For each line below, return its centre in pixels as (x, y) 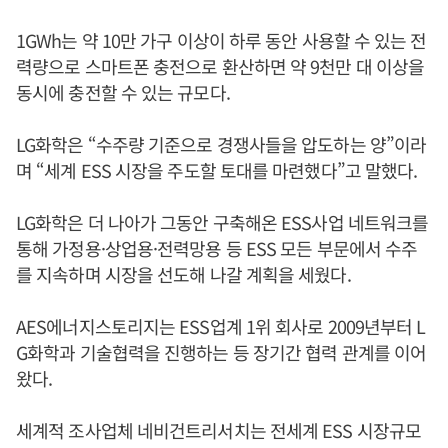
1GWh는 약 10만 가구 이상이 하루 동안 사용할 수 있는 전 (221, 40)
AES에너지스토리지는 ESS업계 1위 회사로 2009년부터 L (221, 326)
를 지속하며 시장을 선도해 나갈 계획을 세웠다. (183, 274)
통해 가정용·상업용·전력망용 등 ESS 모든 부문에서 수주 (217, 248)
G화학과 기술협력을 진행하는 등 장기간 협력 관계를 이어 (221, 352)
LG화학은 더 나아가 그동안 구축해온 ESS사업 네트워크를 (222, 222)
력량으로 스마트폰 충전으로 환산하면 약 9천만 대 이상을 (220, 66)
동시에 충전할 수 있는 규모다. (123, 92)
